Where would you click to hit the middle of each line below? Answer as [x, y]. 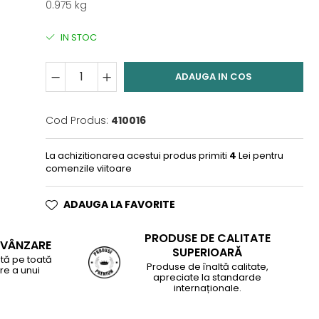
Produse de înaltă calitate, [207, 267]
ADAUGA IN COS [214, 77]
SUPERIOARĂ [207, 252]
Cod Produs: [77, 120]
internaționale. [207, 288]
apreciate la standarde [207, 277]
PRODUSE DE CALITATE [207, 238]
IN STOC [78, 37]
